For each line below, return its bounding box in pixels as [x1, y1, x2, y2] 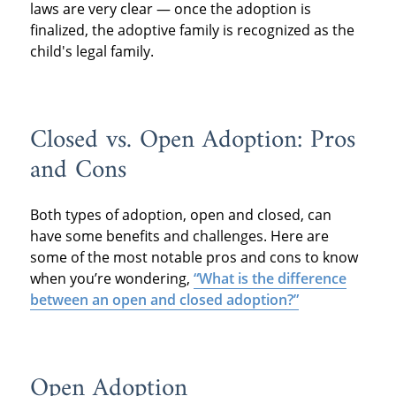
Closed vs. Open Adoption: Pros [29, 118, 355, 163]
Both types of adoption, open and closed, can [29, 205, 331, 225]
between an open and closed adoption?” [29, 290, 299, 310]
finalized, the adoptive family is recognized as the [29, 19, 354, 40]
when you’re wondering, [29, 269, 194, 289]
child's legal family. [29, 41, 154, 61]
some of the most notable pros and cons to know [29, 247, 358, 268]
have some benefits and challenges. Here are [29, 226, 329, 247]
